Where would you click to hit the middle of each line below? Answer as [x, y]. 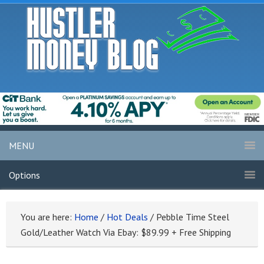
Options [24, 175]
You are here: [47, 217]
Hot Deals [127, 217]
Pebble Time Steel [192, 217]
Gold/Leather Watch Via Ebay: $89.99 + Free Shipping [126, 232]
